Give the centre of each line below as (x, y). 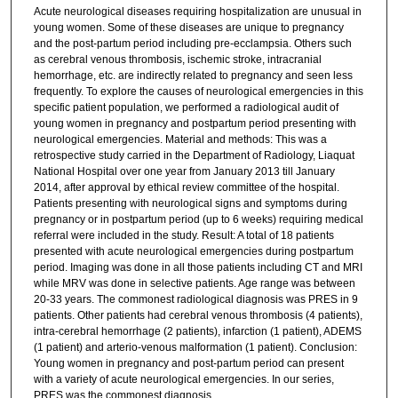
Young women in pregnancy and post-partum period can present (188, 364)
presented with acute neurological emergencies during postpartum (193, 252)
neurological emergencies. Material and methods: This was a (180, 140)
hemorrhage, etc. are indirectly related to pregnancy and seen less (193, 76)
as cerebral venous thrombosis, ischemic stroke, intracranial (177, 60)
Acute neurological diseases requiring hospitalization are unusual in (197, 12)
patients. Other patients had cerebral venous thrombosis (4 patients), (198, 316)
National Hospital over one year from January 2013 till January (184, 172)
